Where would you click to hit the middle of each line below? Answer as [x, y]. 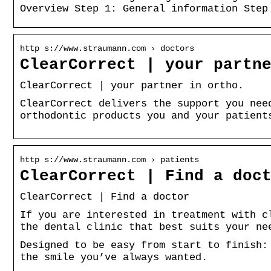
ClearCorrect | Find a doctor [105, 197]
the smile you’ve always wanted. [114, 257]
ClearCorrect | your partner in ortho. [132, 85]
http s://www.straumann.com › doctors [107, 48]
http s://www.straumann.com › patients [109, 159]
